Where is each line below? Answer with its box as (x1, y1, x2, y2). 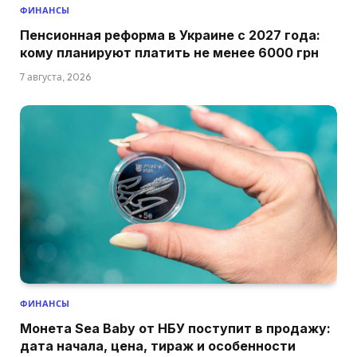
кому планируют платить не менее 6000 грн (20, 45, 319, 61)
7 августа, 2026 (20, 71, 91, 84)
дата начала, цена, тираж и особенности (20, 338, 296, 355)
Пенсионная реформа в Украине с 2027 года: (20, 27, 320, 44)
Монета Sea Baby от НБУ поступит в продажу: (20, 320, 331, 337)
